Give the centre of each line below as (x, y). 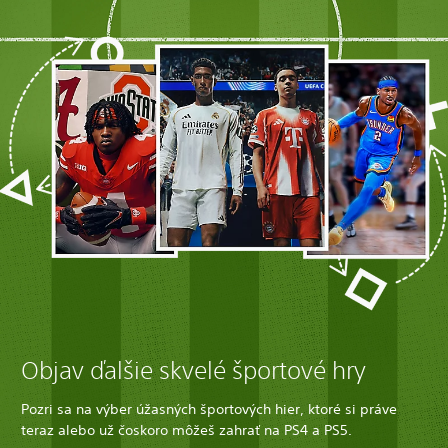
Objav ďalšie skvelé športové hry (193, 369)
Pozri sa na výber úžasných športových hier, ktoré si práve (209, 408)
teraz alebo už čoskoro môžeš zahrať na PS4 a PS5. (186, 429)
